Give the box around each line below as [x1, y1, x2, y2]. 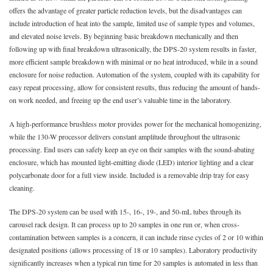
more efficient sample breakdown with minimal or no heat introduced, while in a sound [9, 56, 258, 66]
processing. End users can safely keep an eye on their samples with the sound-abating [9, 144, 255, 154]
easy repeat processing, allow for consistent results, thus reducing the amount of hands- [9, 82, 260, 92]
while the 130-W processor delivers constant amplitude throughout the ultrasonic [9, 131, 240, 141]
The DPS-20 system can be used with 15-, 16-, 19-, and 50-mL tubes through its [9, 206, 241, 216]
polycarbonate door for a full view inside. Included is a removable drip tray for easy [9, 169, 249, 180]
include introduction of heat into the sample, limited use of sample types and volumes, [9, 18, 255, 28]
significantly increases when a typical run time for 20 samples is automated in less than [9, 257, 258, 268]
